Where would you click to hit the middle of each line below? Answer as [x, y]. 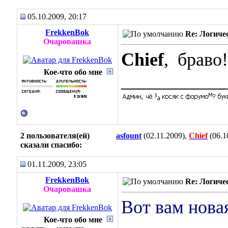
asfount [129, 136]
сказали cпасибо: [51, 145]
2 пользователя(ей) [55, 136]
